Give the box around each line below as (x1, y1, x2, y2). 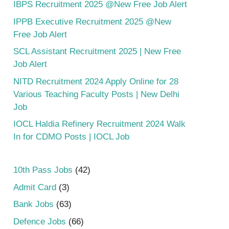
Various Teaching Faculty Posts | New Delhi (13, 89, 179, 99)
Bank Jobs (13, 199, 54, 210)
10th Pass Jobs (13, 165, 73, 175)
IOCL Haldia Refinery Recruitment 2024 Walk (13, 119, 186, 129)
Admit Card (13, 182, 56, 192)
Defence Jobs (13, 216, 66, 226)
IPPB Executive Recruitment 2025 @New (13, 16, 171, 27)
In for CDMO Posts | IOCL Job (13, 132, 129, 142)
